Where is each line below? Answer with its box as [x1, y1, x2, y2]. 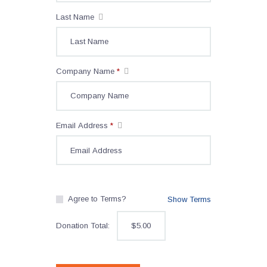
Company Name [56, 66, 117, 76]
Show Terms [167, 194, 211, 204]
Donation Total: [56, 221, 110, 231]
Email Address [56, 121, 110, 131]
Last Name [56, 12, 97, 21]
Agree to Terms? [67, 194, 126, 203]
